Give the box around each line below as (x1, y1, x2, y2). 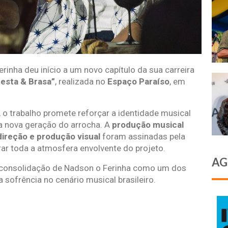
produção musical (112, 120, 184, 130)
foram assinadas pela (100, 131, 185, 142)
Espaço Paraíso (107, 76, 169, 87)
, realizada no (55, 76, 107, 87)
